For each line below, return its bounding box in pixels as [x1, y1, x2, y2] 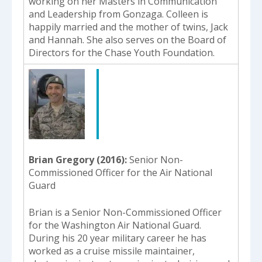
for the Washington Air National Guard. [29, 218, 201, 232]
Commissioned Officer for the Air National [29, 166, 212, 179]
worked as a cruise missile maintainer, [29, 244, 195, 257]
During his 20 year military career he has [29, 231, 206, 244]
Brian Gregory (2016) [29, 153, 125, 166]
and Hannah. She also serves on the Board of [29, 33, 226, 46]
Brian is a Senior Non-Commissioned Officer [29, 205, 222, 219]
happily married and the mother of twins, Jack [29, 20, 228, 33]
